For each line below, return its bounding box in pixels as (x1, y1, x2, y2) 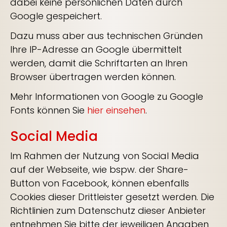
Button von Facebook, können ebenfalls (10, 177, 189, 190)
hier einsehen (87, 104, 145, 117)
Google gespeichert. (10, 10, 102, 22)
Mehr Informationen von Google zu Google (10, 90, 203, 103)
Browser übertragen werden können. (10, 70, 176, 83)
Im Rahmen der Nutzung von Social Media (10, 149, 199, 162)
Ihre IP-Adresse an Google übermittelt (10, 43, 182, 56)
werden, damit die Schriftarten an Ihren (10, 57, 187, 69)
